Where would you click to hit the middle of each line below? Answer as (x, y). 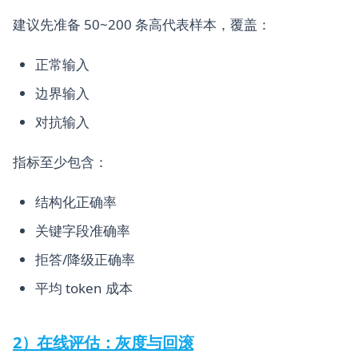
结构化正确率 (76, 202)
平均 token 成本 (84, 288)
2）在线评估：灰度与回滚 (103, 343)
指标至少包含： (60, 162)
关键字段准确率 (83, 231)
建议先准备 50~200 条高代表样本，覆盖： (142, 25)
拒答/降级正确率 (85, 260)
